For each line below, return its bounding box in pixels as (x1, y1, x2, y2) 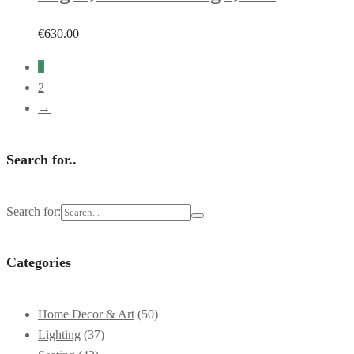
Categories (6, 254, 71, 271)
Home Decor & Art (38, 307, 134, 322)
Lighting (38, 328, 81, 342)
